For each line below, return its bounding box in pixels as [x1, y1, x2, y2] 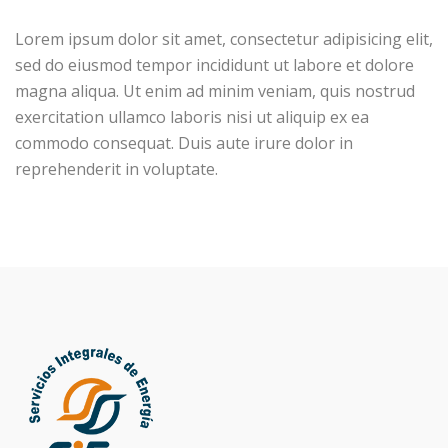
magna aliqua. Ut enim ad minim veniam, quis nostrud [15, 80, 415, 102]
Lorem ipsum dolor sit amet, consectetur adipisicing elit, [15, 28, 433, 50]
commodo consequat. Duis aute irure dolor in [15, 132, 353, 154]
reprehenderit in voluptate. [15, 158, 218, 180]
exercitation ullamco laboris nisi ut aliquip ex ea [15, 106, 369, 128]
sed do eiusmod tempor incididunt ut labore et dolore [15, 54, 414, 76]
